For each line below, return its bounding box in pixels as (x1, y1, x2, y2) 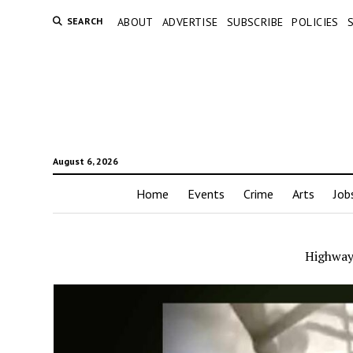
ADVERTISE (162, 15, 218, 29)
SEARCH (66, 15, 103, 27)
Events (187, 186, 225, 203)
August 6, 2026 (52, 155, 118, 168)
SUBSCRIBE (226, 15, 284, 29)
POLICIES (292, 15, 339, 29)
